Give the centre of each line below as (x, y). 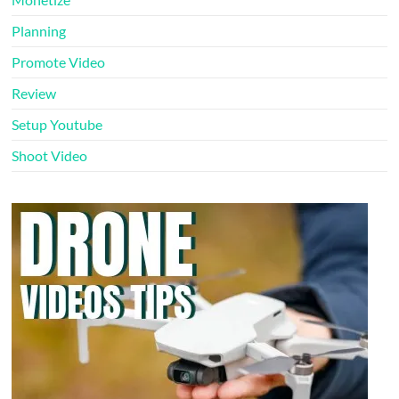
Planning (39, 31)
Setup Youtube (57, 125)
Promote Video (59, 62)
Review (34, 94)
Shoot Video (50, 156)
